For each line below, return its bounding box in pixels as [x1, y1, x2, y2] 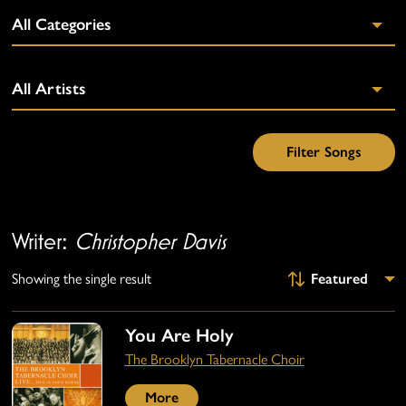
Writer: [11, 227, 74, 255]
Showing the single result [11, 270, 151, 288]
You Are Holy [124, 324, 234, 347]
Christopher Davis [73, 227, 226, 255]
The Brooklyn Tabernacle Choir [124, 351, 304, 369]
